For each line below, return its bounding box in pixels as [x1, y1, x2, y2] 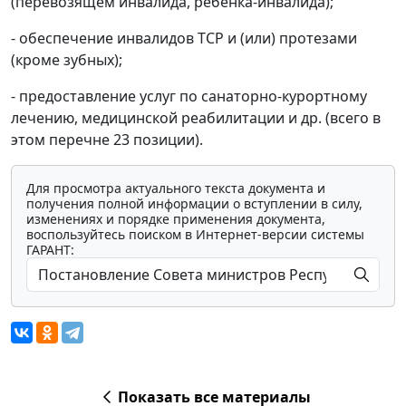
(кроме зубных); [11, 49, 122, 70]
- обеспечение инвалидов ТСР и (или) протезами [11, 27, 357, 48]
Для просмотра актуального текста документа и [26, 179, 325, 197]
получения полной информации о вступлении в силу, [26, 194, 362, 212]
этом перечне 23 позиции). [11, 129, 203, 150]
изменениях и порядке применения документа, [26, 209, 325, 227]
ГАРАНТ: [26, 240, 74, 258]
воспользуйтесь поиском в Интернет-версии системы [26, 225, 364, 243]
